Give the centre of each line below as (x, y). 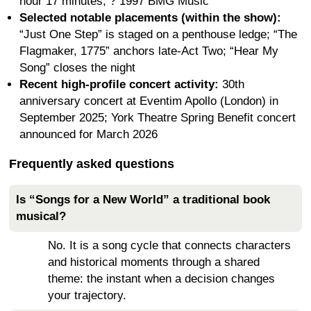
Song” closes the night (77, 67)
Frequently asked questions (92, 163)
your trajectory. (87, 295)
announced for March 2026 (89, 134)
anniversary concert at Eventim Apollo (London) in (149, 101)
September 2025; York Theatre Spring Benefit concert (158, 117)
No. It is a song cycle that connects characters (169, 245)
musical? (41, 216)
